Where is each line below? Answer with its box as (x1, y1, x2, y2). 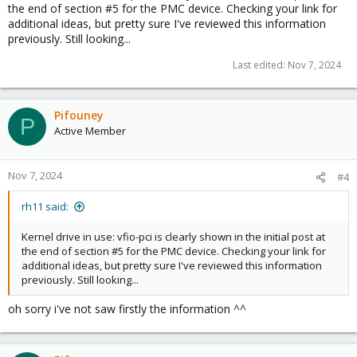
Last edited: (233, 58, 288, 72)
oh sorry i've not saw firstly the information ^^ (8, 301, 246, 316)
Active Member (54, 124, 126, 138)
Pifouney (54, 108, 104, 123)
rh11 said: (22, 199, 69, 214)
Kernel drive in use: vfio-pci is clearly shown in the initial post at (22, 229, 325, 244)
